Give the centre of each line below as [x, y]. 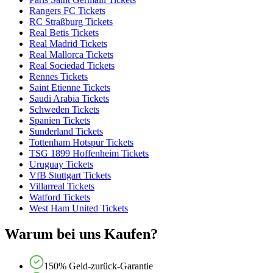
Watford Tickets [60, 197]
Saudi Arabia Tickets [69, 98]
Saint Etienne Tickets [70, 87]
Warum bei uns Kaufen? [81, 234]
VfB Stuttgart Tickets [70, 175]
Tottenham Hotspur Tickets [81, 142]
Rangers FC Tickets [67, 10]
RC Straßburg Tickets [71, 21]
